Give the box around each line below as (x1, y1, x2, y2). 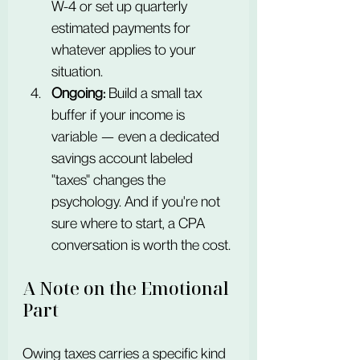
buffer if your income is (51, 106, 188, 123)
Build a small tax (105, 84, 206, 101)
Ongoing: (51, 84, 105, 101)
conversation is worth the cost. (51, 236, 231, 253)
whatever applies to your (51, 41, 199, 58)
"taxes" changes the (51, 171, 169, 188)
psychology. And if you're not (51, 193, 223, 210)
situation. (51, 63, 103, 80)
